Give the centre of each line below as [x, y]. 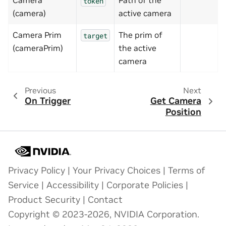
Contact [105, 200]
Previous [40, 91]
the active [137, 48]
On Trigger [48, 101]
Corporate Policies [145, 185]
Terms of [187, 171]
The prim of [140, 35]
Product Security [44, 200]
